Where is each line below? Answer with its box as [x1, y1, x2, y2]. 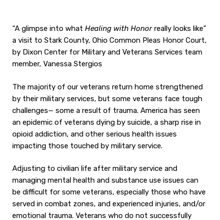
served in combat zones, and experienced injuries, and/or [12, 199, 205, 208]
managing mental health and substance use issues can [12, 176, 198, 185]
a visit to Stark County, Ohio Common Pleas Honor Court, [12, 36, 207, 45]
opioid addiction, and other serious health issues [12, 129, 177, 138]
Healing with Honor [85, 24, 152, 33]
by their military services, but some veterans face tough [12, 94, 202, 103]
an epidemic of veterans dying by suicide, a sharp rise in [12, 117, 201, 127]
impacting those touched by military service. [12, 141, 163, 150]
